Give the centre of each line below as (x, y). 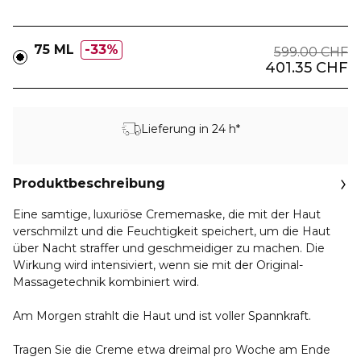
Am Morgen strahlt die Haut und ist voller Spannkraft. (162, 316)
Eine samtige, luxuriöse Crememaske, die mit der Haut (167, 214)
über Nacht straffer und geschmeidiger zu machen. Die (169, 248)
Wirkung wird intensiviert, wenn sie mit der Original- (158, 265)
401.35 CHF (307, 68)
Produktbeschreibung (89, 183)
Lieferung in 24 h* (190, 129)
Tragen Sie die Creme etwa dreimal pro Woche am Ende (172, 350)
